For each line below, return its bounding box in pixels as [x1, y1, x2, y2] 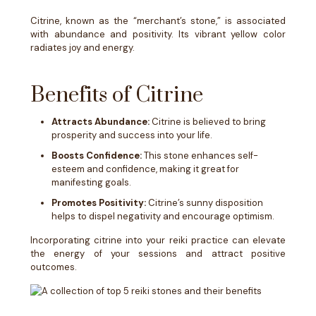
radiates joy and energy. [30, 42, 135, 54]
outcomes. [30, 261, 77, 273]
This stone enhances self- [142, 150, 258, 162]
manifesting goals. [51, 176, 131, 188]
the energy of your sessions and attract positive [30, 248, 286, 260]
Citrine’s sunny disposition [146, 197, 263, 209]
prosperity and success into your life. [51, 129, 212, 141]
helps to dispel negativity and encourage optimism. [51, 210, 274, 222]
